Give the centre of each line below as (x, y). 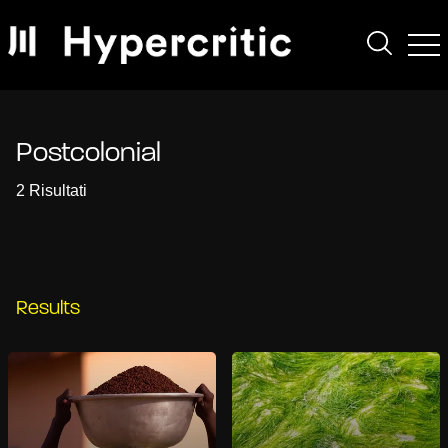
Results (48, 309)
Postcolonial (88, 154)
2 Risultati (51, 190)
